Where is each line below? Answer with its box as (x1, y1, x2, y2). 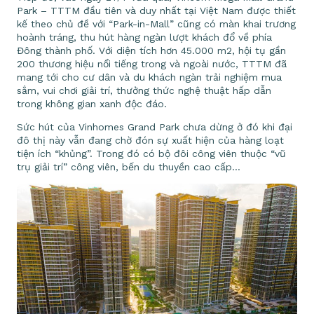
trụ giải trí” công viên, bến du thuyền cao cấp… (17, 161, 240, 172)
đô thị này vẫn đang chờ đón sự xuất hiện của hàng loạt (17, 134, 284, 146)
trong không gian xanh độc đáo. (17, 97, 167, 109)
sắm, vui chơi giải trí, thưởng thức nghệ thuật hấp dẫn (17, 84, 271, 96)
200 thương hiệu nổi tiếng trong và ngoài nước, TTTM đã (17, 57, 287, 69)
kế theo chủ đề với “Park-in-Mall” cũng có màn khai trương (17, 18, 296, 29)
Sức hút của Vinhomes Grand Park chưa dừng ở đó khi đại (17, 121, 292, 132)
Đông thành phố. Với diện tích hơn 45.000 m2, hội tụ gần (17, 44, 286, 56)
